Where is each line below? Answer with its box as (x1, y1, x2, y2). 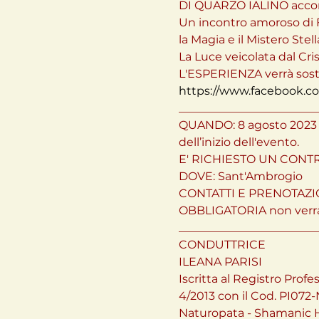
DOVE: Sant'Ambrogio (178, 169, 303, 183)
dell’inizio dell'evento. (178, 135, 299, 149)
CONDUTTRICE (178, 238, 266, 251)
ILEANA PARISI (178, 255, 262, 268)
